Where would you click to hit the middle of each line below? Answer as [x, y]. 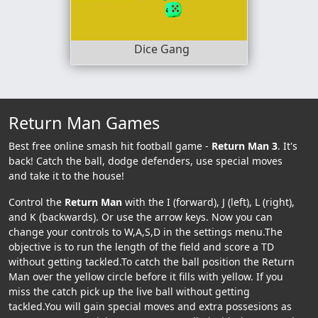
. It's [287, 146]
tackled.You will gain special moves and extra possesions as [150, 306]
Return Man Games [84, 122]
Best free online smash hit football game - [110, 146]
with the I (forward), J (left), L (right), [208, 202]
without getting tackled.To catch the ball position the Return [152, 261]
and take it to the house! [66, 175]
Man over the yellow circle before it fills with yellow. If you [146, 276]
